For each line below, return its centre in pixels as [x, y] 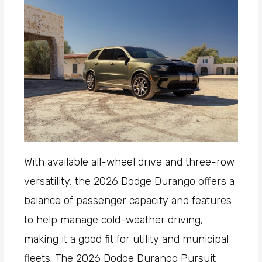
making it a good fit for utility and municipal [127, 239]
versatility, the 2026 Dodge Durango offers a [130, 182]
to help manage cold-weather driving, [114, 220]
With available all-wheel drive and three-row [130, 162]
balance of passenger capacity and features [128, 201]
